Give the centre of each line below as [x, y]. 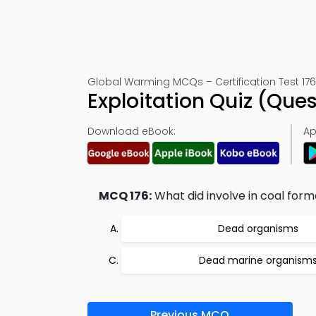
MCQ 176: [125, 196]
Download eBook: [132, 131]
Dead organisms [258, 229]
